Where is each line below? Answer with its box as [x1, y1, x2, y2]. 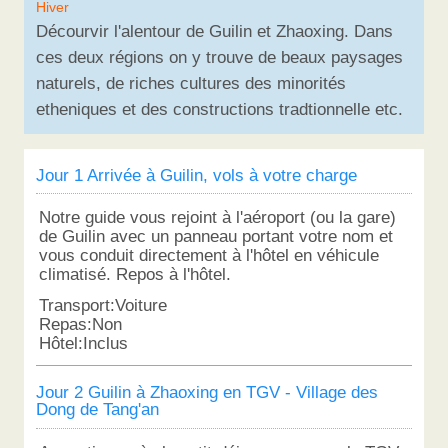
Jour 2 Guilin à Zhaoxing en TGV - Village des [35, 382, 378, 403]
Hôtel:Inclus [39, 333, 129, 354]
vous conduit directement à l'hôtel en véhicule [39, 245, 380, 266]
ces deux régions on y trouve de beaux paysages [35, 47, 403, 68]
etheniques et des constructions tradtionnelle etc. [35, 99, 403, 120]
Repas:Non [39, 314, 123, 335]
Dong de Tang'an [35, 399, 159, 420]
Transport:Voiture [39, 295, 168, 316]
